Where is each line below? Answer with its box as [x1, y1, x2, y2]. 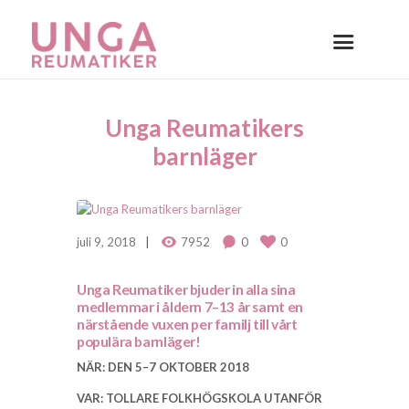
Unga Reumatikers [105, 112, 304, 142]
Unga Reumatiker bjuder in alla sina [77, 281, 296, 299]
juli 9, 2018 [77, 235, 136, 250]
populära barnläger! [77, 333, 201, 351]
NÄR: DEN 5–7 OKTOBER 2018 [77, 360, 249, 375]
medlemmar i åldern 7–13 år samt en [77, 299, 303, 316]
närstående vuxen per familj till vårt [77, 316, 298, 333]
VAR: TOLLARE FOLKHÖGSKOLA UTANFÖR [77, 391, 322, 406]
